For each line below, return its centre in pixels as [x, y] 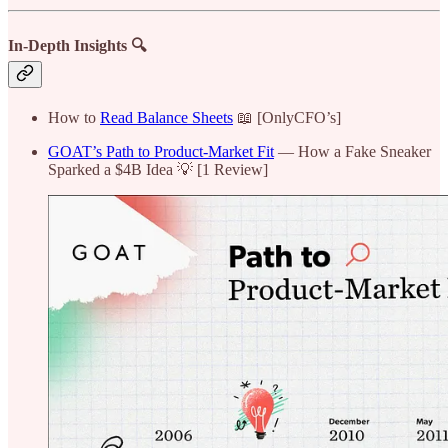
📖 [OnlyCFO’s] [287, 117]
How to [74, 117]
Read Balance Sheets [166, 117]
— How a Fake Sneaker [352, 151]
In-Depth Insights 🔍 [77, 45]
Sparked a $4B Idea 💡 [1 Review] [158, 169]
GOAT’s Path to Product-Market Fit [161, 151]
